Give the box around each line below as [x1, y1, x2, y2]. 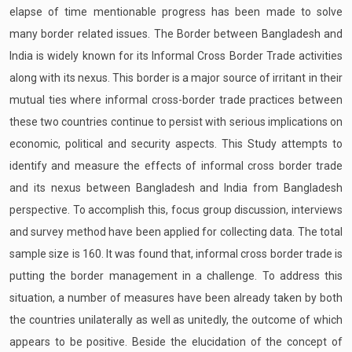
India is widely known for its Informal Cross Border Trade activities [9, 49, 343, 62]
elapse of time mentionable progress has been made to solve [9, 5, 343, 18]
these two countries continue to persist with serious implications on [9, 115, 343, 128]
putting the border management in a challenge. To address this [9, 269, 343, 282]
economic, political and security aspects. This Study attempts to [9, 137, 343, 150]
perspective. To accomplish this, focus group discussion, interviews [9, 203, 343, 216]
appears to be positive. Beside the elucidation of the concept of [9, 335, 343, 348]
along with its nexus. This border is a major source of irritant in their [9, 71, 343, 84]
